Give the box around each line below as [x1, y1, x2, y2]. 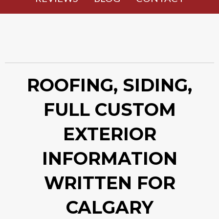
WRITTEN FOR [44, 172, 175, 194]
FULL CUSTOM [43, 99, 176, 120]
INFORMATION [42, 148, 177, 169]
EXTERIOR [63, 123, 156, 145]
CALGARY [66, 197, 153, 218]
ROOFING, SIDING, [27, 74, 192, 96]
